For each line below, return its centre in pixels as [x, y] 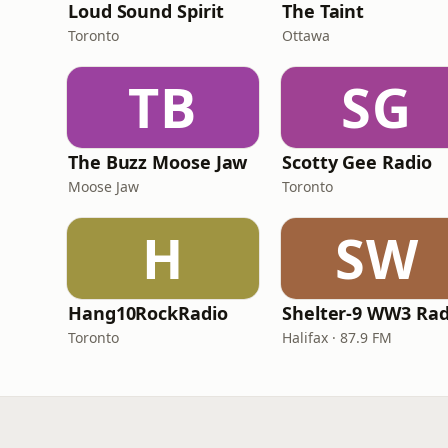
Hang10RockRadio [148, 313]
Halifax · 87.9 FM [337, 337]
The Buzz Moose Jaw [158, 162]
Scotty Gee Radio [357, 162]
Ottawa [306, 35]
